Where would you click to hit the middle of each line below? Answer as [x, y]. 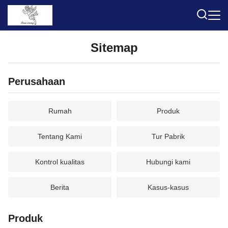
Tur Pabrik [168, 136]
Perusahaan [37, 81]
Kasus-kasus [168, 187]
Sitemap [114, 48]
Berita [60, 187]
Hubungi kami [168, 162]
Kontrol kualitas [60, 162]
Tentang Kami [60, 136]
